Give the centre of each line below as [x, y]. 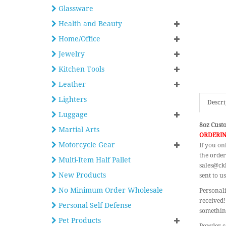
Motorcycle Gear [86, 145]
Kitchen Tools [80, 69]
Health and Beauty [89, 24]
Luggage [72, 115]
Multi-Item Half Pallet [94, 160]
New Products [81, 175]
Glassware [75, 9]
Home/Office [78, 39]
